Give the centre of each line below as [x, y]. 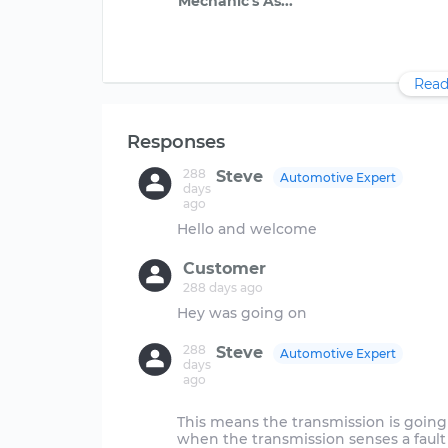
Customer [224, 268]
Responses [176, 142]
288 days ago [223, 287]
